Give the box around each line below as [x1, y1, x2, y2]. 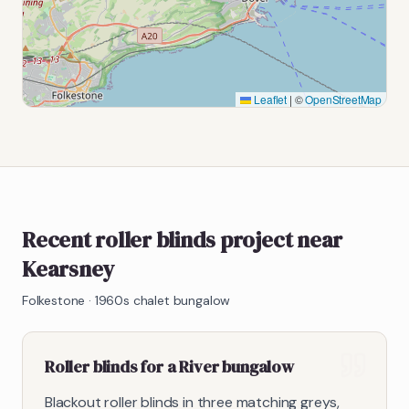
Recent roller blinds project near [22, 224, 343, 255]
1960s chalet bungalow [94, 291, 231, 309]
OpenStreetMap [305, 90, 382, 107]
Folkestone [22, 291, 86, 309]
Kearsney [22, 253, 115, 284]
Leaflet [251, 90, 288, 107]
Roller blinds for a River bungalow [45, 354, 294, 378]
